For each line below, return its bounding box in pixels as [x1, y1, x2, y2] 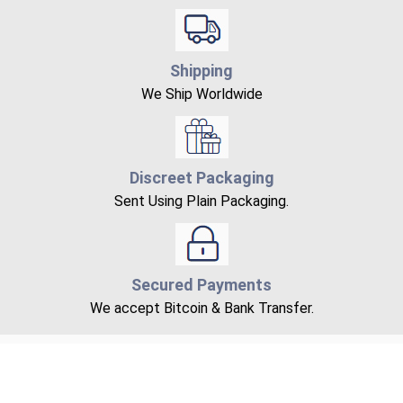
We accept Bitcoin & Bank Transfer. [89, 299, 314, 317]
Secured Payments [131, 274, 272, 294]
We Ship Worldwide [140, 85, 263, 103]
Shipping [170, 60, 233, 80]
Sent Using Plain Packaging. [114, 192, 289, 210]
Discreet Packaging [129, 167, 274, 187]
